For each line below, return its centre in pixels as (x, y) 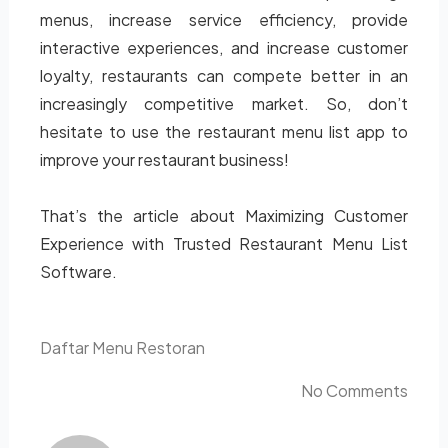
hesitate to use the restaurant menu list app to (224, 131)
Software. (78, 271)
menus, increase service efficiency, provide (224, 19)
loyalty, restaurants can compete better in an (224, 75)
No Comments (355, 390)
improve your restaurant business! (164, 159)
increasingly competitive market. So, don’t (224, 103)
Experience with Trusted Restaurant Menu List (224, 243)
